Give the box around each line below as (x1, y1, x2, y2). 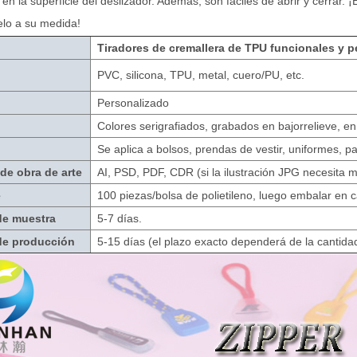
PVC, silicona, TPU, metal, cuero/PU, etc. (97, 69, 305, 82)
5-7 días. (97, 212, 143, 226)
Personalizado (97, 96, 170, 110)
